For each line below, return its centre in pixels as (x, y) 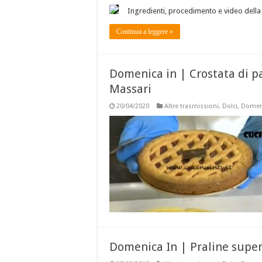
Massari (130, 89)
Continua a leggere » (145, 32)
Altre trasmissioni (192, 106)
